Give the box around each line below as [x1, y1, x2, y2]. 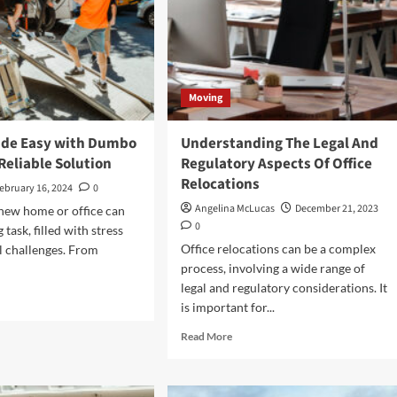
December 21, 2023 [294, 201, 378, 217]
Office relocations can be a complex [180, 241, 376, 257]
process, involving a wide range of [180, 261, 365, 276]
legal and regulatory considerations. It [180, 280, 387, 296]
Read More [180, 330, 232, 344]
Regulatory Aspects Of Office [180, 153, 372, 175]
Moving [188, 90, 222, 106]
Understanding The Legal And [180, 133, 378, 155]
